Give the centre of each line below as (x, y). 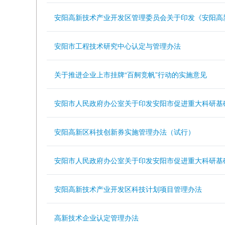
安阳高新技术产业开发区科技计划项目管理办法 (128, 189)
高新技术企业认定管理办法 (96, 217)
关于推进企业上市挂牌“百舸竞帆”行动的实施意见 (131, 74)
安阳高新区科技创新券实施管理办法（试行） (125, 132)
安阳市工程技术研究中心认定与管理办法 (118, 46)
